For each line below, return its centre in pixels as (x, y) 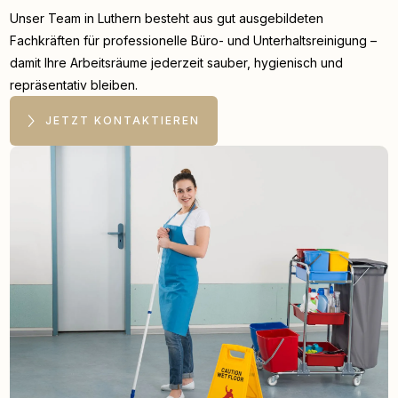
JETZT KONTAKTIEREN (123, 121)
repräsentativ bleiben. (74, 85)
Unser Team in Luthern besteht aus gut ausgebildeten (167, 19)
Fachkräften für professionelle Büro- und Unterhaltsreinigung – (194, 41)
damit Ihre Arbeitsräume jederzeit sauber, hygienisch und (177, 63)
